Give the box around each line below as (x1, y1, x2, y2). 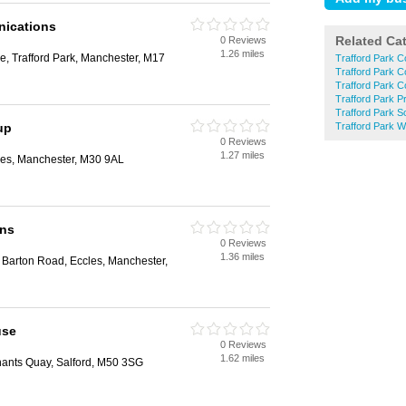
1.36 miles (220, 251, 265, 262)
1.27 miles (220, 150, 265, 160)
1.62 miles (220, 353, 265, 363)
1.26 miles (220, 48, 265, 59)
